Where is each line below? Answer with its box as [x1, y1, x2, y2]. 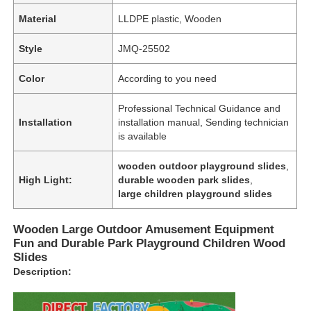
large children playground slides [118, 187, 273, 199]
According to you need [118, 72, 217, 84]
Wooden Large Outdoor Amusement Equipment [13, 222, 275, 236]
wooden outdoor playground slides [118, 160, 287, 171]
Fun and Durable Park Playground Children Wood [13, 236, 286, 250]
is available [118, 130, 167, 142]
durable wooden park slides [118, 174, 251, 185]
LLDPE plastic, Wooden [118, 12, 222, 24]
